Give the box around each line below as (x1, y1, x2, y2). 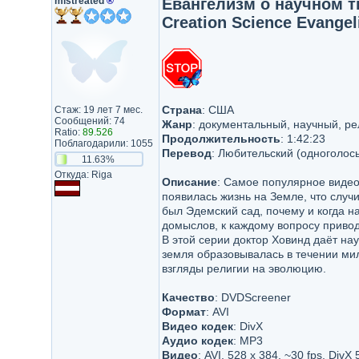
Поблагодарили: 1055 (54, 138, 153, 149)
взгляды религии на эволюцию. (161, 262, 326, 275)
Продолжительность (161, 132, 280, 145)
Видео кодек (161, 320, 233, 333)
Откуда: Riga (54, 169, 112, 180)
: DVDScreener (214, 291, 291, 304)
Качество (161, 291, 215, 304)
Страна (161, 103, 202, 116)
